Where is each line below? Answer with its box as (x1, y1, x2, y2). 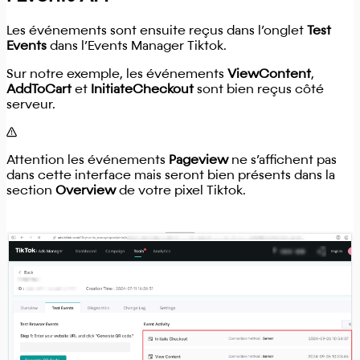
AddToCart (6, 83, 72, 96)
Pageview (169, 153, 228, 167)
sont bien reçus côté (194, 83, 324, 96)
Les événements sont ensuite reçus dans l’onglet (6, 24, 307, 38)
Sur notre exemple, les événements (6, 67, 227, 81)
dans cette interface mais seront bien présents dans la (6, 169, 335, 182)
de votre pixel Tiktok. (116, 184, 246, 198)
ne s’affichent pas (228, 153, 337, 167)
